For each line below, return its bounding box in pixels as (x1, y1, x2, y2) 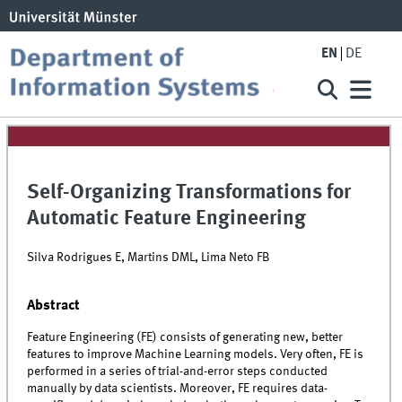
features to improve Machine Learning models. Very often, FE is (27, 348, 364, 362)
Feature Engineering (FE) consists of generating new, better (27, 331, 344, 345)
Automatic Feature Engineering (27, 209, 307, 230)
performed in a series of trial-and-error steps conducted (27, 365, 328, 379)
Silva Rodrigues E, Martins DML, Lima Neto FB (27, 250, 271, 264)
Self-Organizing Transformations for (27, 183, 352, 204)
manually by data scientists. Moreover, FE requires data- (27, 382, 328, 396)
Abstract (27, 297, 81, 313)
